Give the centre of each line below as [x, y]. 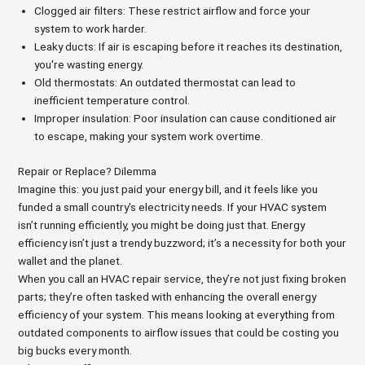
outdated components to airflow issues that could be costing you [179, 332]
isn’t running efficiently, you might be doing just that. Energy [162, 224]
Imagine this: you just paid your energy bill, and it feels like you [168, 189]
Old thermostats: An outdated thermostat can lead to [165, 82]
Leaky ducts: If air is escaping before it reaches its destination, [189, 46]
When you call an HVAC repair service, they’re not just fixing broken [182, 278]
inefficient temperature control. [112, 100]
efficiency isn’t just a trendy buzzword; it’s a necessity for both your [182, 242]
